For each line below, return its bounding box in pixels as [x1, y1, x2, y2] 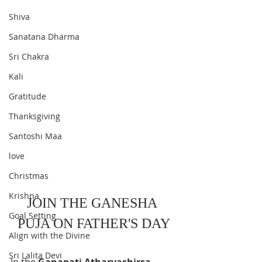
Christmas [9, 170, 49, 181]
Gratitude [9, 91, 46, 102]
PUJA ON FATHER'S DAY [17, 215, 170, 231]
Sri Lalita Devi [9, 250, 62, 261]
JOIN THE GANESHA [27, 195, 160, 211]
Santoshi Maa [9, 130, 62, 142]
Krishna [9, 190, 39, 201]
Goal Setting [9, 210, 56, 221]
